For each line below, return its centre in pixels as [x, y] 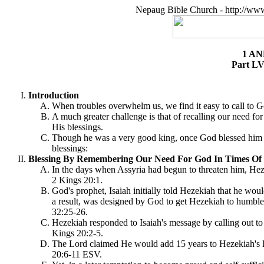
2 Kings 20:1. [77, 180]
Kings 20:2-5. [77, 233]
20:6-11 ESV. [77, 254]
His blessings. [77, 127]
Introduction [54, 95]
